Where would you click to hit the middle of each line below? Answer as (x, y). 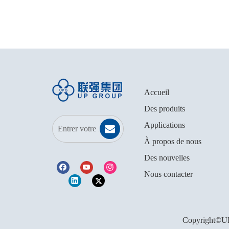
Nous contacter (168, 174)
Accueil (157, 92)
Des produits (165, 109)
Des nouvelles (167, 158)
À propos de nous (173, 141)
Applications (165, 125)
